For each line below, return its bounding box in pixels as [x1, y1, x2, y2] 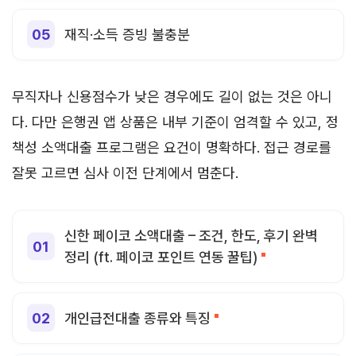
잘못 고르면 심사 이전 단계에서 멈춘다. [12, 164, 238, 181]
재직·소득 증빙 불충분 [64, 25, 190, 43]
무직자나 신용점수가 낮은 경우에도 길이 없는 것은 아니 [12, 87, 332, 105]
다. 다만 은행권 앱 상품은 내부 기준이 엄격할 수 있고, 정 [12, 113, 339, 130]
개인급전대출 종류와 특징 [64, 309, 211, 327]
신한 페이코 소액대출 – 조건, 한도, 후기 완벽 [64, 226, 318, 244]
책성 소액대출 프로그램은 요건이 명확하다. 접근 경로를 [12, 138, 331, 156]
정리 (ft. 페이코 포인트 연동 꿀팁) [64, 248, 257, 265]
